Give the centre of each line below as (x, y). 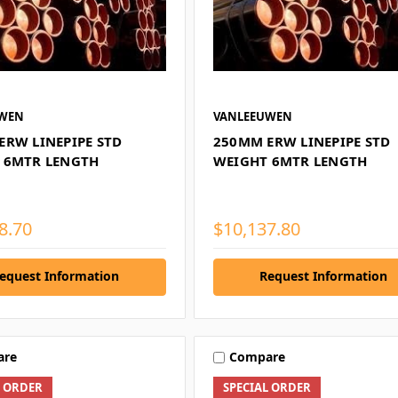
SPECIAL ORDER (267, 387)
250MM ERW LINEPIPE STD (302, 141)
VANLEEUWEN (252, 116)
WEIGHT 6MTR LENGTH (290, 160)
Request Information (324, 275)
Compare (257, 357)
